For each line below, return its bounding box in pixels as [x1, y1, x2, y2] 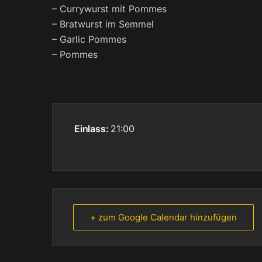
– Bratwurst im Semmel [52, 18, 154, 30]
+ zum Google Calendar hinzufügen [90, 211, 237, 223]
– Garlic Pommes [52, 33, 126, 45]
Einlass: [74, 122, 111, 135]
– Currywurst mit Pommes [52, 2, 167, 15]
